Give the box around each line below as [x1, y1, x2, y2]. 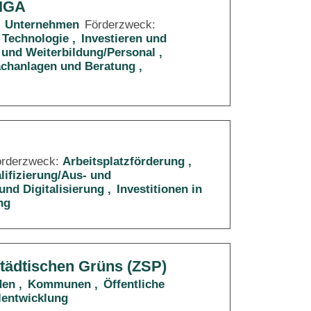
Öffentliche [103, 278, 165, 291]
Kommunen [28, 278, 91, 291]
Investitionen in [117, 183, 202, 196]
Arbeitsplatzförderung [62, 155, 185, 168]
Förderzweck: [85, 18, 155, 31]
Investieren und [81, 32, 167, 45]
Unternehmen [5, 18, 79, 31]
